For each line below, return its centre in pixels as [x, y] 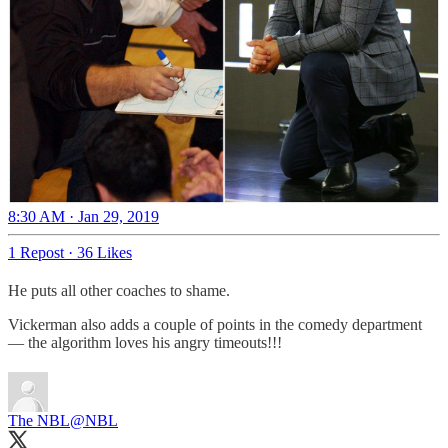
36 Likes [104, 253]
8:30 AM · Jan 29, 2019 [83, 217]
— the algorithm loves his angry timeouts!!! [145, 343]
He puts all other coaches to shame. [119, 291]
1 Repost [36, 253]
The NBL [39, 421]
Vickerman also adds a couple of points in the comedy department [215, 325]
